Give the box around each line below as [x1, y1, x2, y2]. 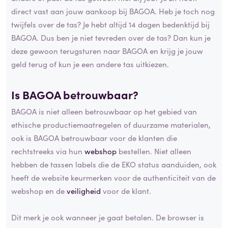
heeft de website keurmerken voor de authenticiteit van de [11, 172, 216, 183]
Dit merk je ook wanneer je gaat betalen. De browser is [11, 212, 204, 223]
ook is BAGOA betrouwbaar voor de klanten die [11, 132, 177, 144]
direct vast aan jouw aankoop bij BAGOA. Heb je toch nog [11, 5, 215, 16]
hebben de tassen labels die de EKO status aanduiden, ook [11, 159, 216, 170]
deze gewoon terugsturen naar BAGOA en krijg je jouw [11, 45, 203, 56]
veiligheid [67, 185, 101, 196]
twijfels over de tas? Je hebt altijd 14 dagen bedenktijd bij [11, 18, 210, 30]
